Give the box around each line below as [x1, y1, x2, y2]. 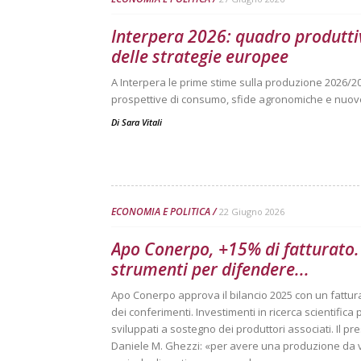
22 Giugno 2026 [219, 205, 284, 218]
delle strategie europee [111, 45, 288, 68]
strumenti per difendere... [111, 258, 309, 280]
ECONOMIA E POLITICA [111, 205, 210, 218]
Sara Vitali [122, 116, 162, 128]
